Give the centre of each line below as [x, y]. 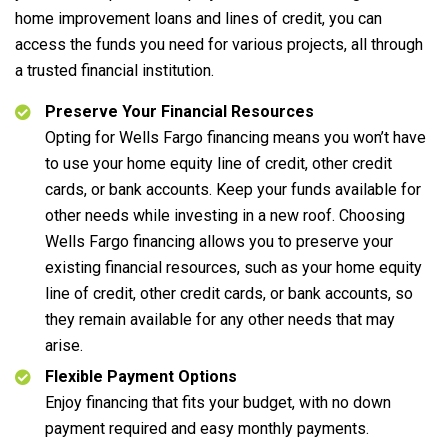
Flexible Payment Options [141, 376]
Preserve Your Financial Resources [179, 111]
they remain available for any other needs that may [220, 319]
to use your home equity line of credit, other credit [218, 163]
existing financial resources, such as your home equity [233, 267]
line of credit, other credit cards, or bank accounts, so [229, 293]
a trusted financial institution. [114, 70]
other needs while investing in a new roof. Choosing [225, 215]
